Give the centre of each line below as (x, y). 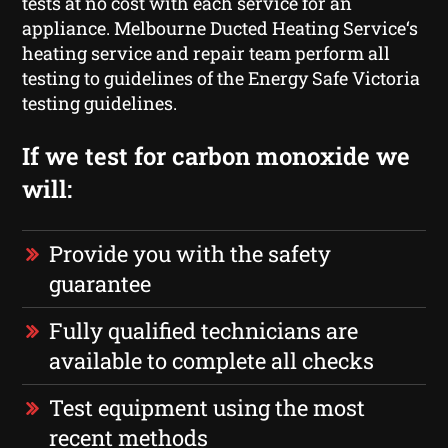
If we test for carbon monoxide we (216, 155)
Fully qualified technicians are (204, 330)
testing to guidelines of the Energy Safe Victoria (221, 77)
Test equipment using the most (207, 407)
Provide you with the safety (190, 253)
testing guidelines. (100, 102)
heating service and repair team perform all (206, 52)
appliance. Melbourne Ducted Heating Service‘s (220, 27)
